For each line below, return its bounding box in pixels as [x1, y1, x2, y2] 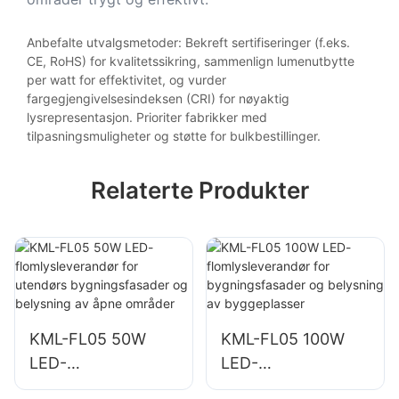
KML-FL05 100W [220, 330, 345, 349]
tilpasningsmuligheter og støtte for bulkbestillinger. [27, 127, 321, 143]
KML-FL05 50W [29, 330, 146, 349]
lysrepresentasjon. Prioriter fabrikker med [27, 109, 267, 125]
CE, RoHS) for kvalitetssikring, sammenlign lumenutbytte [27, 53, 354, 69]
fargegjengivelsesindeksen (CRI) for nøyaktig [27, 90, 289, 106]
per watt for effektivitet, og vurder [27, 71, 226, 87]
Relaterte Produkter [90, 176, 309, 205]
